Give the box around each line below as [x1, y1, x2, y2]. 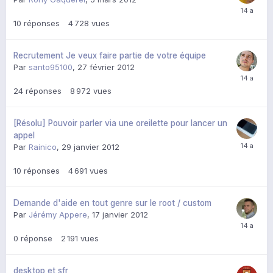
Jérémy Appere [29, 210, 87, 220]
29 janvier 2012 [62, 142, 119, 152]
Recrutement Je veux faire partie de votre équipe [13, 51, 206, 61]
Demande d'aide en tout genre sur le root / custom [13, 198, 211, 208]
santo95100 [29, 62, 73, 73]
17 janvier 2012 [92, 210, 148, 220]
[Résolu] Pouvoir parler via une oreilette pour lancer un [13, 118, 227, 129]
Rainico [29, 142, 57, 152]
